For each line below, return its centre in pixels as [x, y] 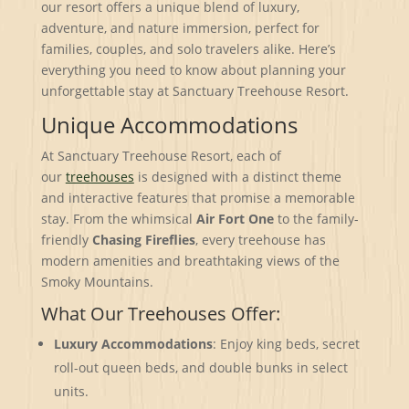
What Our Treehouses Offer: [160, 313]
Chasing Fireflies [143, 239]
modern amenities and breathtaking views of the [190, 260]
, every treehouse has [260, 239]
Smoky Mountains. [97, 281]
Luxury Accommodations [133, 343]
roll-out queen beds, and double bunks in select [200, 367]
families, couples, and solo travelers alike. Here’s [188, 48]
